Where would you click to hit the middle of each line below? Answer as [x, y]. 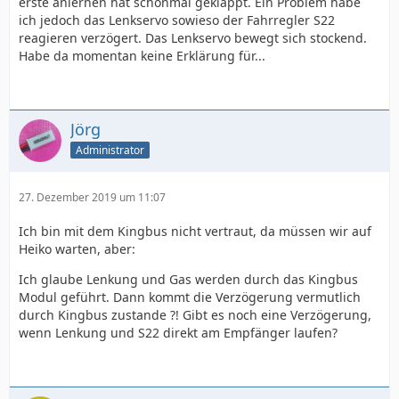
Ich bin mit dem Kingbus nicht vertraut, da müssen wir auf [195, 231]
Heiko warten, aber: [77, 249]
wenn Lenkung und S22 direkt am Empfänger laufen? [178, 333]
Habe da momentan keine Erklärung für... [142, 56]
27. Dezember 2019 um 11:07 [92, 197]
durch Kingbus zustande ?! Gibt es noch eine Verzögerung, [195, 315]
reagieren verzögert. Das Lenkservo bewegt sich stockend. [193, 38]
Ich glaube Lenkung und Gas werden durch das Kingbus [188, 279]
